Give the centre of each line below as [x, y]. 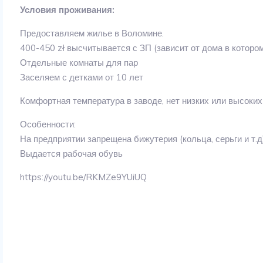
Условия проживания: [68, 10]
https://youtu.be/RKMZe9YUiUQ [84, 177]
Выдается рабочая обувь [72, 154]
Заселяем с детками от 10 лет [82, 77]
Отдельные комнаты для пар [79, 63]
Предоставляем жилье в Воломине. [92, 33]
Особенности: [48, 124]
